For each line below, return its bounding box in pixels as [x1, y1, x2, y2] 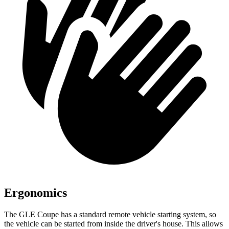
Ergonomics [4, 186, 67, 199]
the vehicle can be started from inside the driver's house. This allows [4, 219, 223, 228]
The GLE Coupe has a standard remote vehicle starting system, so [4, 210, 216, 219]
